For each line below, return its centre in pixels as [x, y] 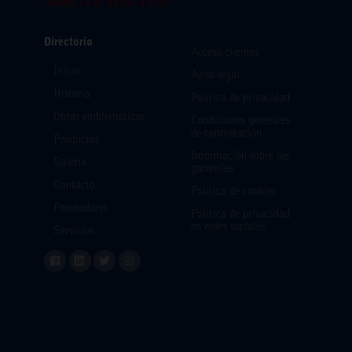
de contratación [226, 134]
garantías [212, 169]
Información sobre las [240, 157]
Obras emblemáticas [99, 118]
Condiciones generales [240, 121]
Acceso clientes [225, 53]
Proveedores [81, 209]
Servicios [74, 232]
